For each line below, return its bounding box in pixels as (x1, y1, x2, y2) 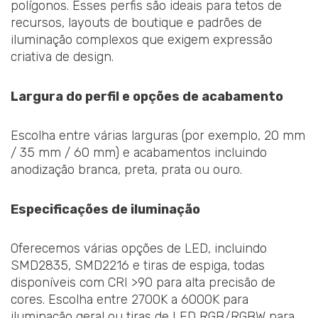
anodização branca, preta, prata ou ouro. (11, 162, 242, 178)
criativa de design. (11, 49, 114, 65)
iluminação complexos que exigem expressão (11, 32, 273, 48)
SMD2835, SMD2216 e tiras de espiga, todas (11, 258, 265, 274)
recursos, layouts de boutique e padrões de (11, 15, 262, 31)
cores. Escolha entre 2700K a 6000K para (11, 292, 248, 308)
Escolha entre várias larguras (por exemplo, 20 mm (11, 128, 305, 144)
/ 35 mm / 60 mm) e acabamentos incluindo (11, 145, 267, 161)
